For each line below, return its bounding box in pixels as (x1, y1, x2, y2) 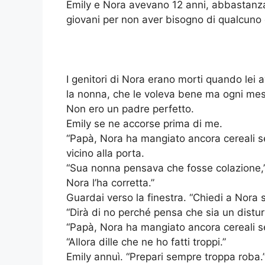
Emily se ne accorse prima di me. (66, 118, 222, 130)
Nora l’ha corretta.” (66, 177, 154, 189)
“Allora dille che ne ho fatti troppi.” (66, 236, 226, 248)
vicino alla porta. (66, 147, 144, 160)
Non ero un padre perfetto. (66, 103, 194, 115)
